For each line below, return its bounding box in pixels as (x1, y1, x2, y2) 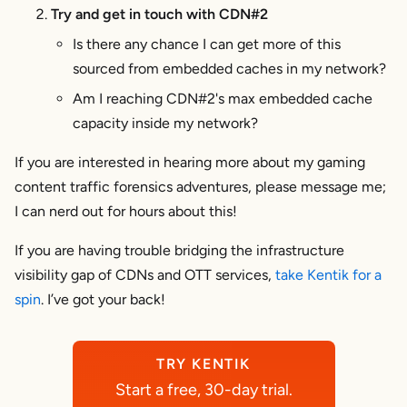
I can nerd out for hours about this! (15, 202, 237, 220)
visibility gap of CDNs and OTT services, (15, 265, 275, 283)
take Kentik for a (275, 265, 382, 283)
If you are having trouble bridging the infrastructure (15, 241, 344, 259)
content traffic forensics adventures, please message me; (15, 177, 386, 195)
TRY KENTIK (156, 354, 251, 372)
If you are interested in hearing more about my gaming (15, 153, 365, 171)
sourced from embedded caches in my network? (73, 59, 386, 77)
